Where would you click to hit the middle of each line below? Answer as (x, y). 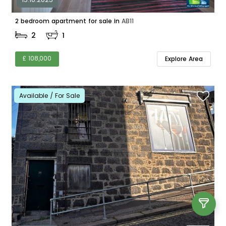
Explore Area (184, 59)
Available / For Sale (49, 95)
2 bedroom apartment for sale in (118, 21)
